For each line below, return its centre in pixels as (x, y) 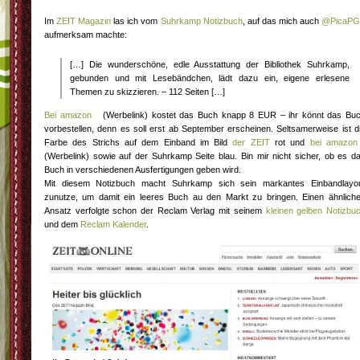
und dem (62, 224)
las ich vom (136, 21)
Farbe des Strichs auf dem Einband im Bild (139, 142)
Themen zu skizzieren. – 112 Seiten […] (147, 92)
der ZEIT (251, 142)
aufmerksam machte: (86, 35)
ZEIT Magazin (84, 21)
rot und (290, 142)
